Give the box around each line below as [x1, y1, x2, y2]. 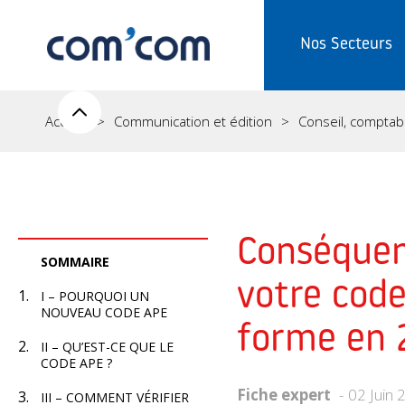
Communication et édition [114, 112, 272, 130]
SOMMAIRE [41, 253, 109, 270]
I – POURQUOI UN [41, 287, 149, 305]
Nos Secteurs [300, 36, 392, 53]
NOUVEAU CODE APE [41, 304, 167, 321]
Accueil [45, 112, 88, 130]
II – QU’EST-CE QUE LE [41, 338, 174, 355]
